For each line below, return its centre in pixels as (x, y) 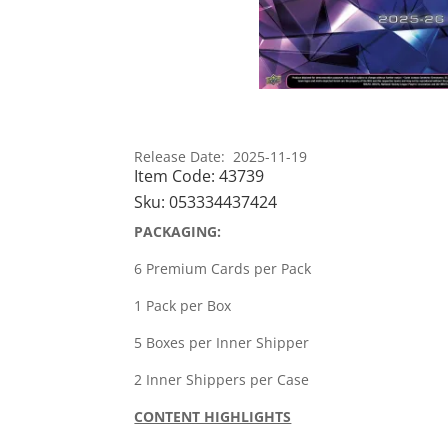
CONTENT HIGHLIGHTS (213, 417)
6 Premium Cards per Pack (223, 269)
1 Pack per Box (183, 306)
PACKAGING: (178, 232)
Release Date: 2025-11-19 (221, 157)
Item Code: (177, 176)
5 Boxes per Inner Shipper (222, 343)
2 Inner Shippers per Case (222, 380)
